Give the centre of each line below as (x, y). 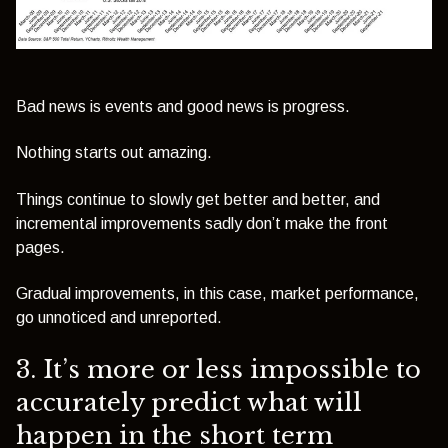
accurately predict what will (189, 402)
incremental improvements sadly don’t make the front (202, 223)
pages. (40, 247)
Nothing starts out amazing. (114, 153)
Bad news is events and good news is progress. (183, 107)
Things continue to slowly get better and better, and (198, 199)
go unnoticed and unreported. (119, 318)
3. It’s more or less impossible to (218, 369)
